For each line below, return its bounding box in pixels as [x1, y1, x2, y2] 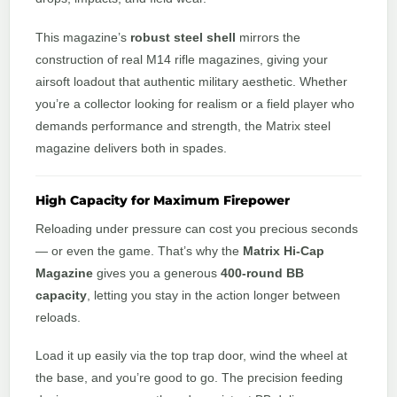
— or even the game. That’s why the [35, 243, 243, 258]
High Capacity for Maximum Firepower [35, 191, 290, 208]
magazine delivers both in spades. [35, 140, 227, 155]
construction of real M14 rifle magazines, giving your [35, 51, 328, 66]
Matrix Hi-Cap [243, 243, 324, 258]
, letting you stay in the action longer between [87, 287, 340, 302]
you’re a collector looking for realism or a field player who [35, 96, 354, 111]
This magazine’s [35, 29, 130, 44]
